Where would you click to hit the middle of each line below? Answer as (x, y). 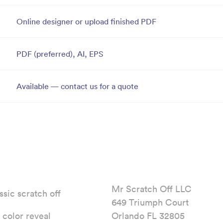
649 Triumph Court (150, 202)
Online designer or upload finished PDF (86, 22)
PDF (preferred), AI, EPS (60, 54)
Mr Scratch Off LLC (151, 189)
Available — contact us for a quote (77, 86)
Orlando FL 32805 (148, 216)
